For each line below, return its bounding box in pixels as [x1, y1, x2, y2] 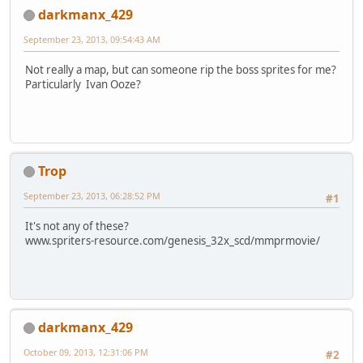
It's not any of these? [25, 218, 129, 233]
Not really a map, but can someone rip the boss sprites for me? [25, 62, 336, 77]
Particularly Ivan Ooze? [25, 76, 141, 92]
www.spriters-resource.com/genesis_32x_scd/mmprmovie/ [25, 233, 320, 248]
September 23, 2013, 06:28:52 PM [23, 189, 160, 202]
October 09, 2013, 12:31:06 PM [23, 345, 148, 358]
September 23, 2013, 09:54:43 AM [23, 32, 160, 45]
